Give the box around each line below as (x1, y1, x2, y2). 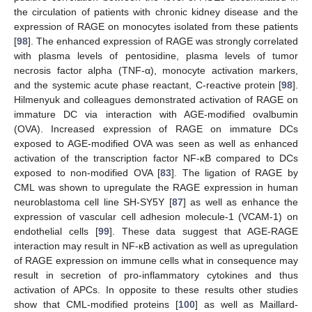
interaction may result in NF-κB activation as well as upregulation (14, 240, 298, 252)
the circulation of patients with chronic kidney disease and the (14, 6, 298, 18)
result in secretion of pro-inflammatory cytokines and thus (14, 270, 298, 281)
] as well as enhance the (182, 196, 299, 208)
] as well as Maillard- (195, 299, 298, 311)
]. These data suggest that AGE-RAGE (109, 226, 299, 237)
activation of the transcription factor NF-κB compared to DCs (14, 153, 298, 164)
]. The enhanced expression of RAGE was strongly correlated (28, 36, 298, 47)
